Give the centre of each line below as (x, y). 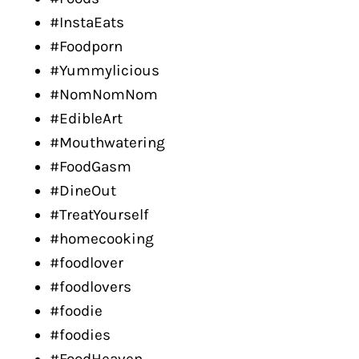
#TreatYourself (99, 215)
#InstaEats (87, 22)
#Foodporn (86, 46)
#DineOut (83, 191)
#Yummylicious (105, 71)
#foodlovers (91, 287)
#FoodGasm (91, 167)
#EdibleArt (86, 119)
